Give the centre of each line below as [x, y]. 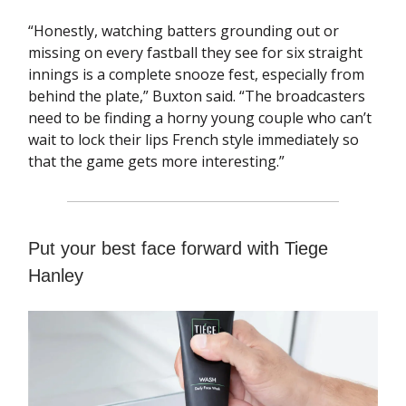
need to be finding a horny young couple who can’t [200, 118]
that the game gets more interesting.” [156, 162]
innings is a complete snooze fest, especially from [196, 75]
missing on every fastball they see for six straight [195, 53]
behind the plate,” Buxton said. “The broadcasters [197, 97]
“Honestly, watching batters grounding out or [184, 31]
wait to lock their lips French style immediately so [193, 140]
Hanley [56, 276]
